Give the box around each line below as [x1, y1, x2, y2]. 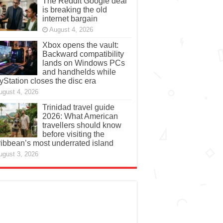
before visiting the [42, 130, 105, 139]
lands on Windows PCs [42, 59, 125, 68]
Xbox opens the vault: [42, 41, 118, 50]
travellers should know [42, 121, 121, 130]
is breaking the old [42, 5, 107, 14]
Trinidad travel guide [42, 103, 114, 112]
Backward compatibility [42, 50, 124, 59]
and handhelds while [42, 68, 116, 77]
